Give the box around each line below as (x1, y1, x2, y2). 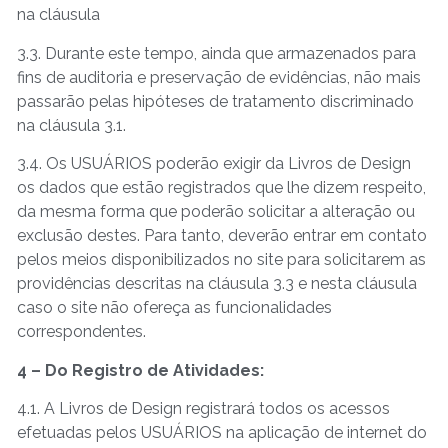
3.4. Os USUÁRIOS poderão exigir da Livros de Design (17, 154, 411, 174)
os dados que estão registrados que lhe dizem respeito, (17, 178, 426, 198)
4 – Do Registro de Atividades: (17, 360, 264, 380)
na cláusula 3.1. (17, 115, 126, 135)
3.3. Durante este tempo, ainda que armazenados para (17, 43, 416, 63)
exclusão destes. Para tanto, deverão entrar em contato (17, 226, 427, 246)
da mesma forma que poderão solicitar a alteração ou (17, 202, 415, 222)
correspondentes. (17, 322, 146, 342)
